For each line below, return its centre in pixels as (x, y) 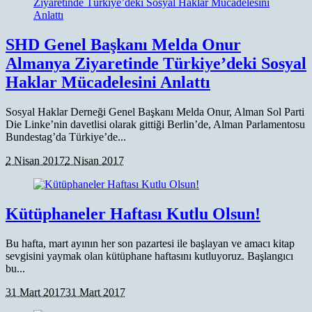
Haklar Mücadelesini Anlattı (108, 83)
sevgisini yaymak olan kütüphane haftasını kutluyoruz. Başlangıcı (149, 256)
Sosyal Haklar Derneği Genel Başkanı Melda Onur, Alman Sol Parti (155, 112)
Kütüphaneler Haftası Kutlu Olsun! (133, 213)
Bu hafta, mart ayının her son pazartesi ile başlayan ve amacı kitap (150, 243)
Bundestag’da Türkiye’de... (66, 137)
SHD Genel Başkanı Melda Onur (123, 45)
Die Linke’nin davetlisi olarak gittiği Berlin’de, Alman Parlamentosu (155, 124)
